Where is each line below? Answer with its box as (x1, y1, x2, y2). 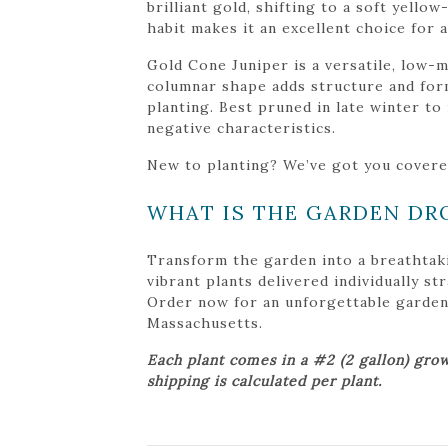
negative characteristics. (147, 118, 336, 137)
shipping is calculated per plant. (147, 371, 382, 390)
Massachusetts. (147, 313, 263, 332)
